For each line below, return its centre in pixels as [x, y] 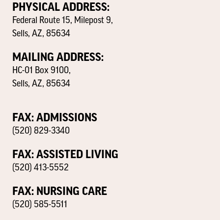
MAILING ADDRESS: [58, 57]
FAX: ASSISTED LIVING [65, 155]
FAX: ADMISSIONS [55, 117]
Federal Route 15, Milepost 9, [63, 21]
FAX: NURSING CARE [60, 192]
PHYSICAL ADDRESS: [61, 7]
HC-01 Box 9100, [41, 71]
